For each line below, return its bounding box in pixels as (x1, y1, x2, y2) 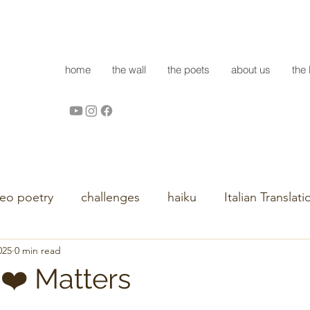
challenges (81, 189, 140, 205)
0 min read (15, 244, 61, 257)
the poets (167, 63, 210, 76)
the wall (112, 63, 146, 76)
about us (231, 63, 271, 76)
